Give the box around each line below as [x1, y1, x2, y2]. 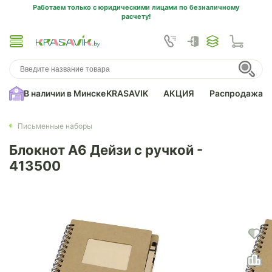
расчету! [121, 12, 151, 21]
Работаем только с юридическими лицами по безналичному [33, 3, 239, 12]
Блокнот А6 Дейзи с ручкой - [9, 142, 203, 158]
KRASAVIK [106, 88, 148, 98]
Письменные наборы [18, 121, 92, 131]
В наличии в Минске [24, 88, 106, 98]
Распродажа [209, 88, 263, 98]
